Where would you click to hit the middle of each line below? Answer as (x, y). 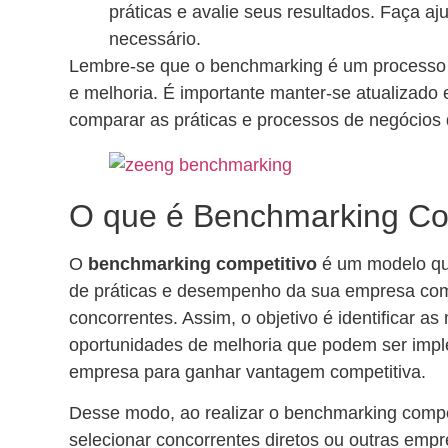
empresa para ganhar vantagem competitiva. (247, 371)
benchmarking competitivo (202, 263)
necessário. (155, 38)
